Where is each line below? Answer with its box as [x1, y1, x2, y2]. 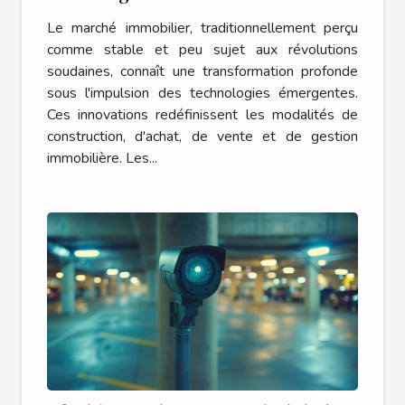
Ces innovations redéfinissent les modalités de [47, 105, 358, 126]
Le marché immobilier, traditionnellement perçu [47, 18, 358, 39]
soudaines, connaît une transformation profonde [47, 61, 358, 82]
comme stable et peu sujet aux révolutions [47, 40, 358, 61]
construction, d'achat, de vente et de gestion [47, 127, 358, 147]
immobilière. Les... [47, 148, 157, 169]
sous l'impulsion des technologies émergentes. [47, 83, 358, 104]
